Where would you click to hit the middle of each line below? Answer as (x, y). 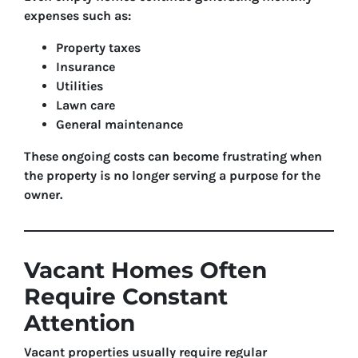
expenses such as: (78, 16)
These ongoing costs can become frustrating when (173, 156)
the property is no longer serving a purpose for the (172, 175)
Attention (80, 323)
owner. (43, 195)
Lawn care (86, 105)
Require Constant (126, 296)
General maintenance (119, 124)
